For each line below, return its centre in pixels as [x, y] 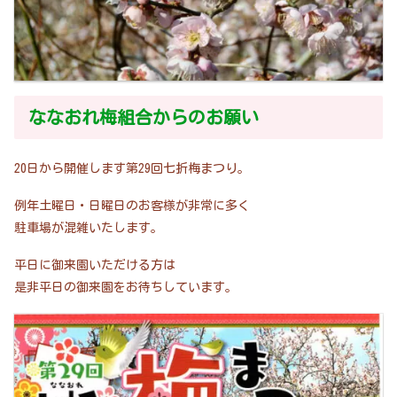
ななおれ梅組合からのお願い [144, 117]
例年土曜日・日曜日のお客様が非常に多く [132, 206]
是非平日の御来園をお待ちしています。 [126, 287]
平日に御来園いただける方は [95, 265]
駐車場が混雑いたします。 [89, 228]
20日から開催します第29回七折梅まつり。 [132, 169]
